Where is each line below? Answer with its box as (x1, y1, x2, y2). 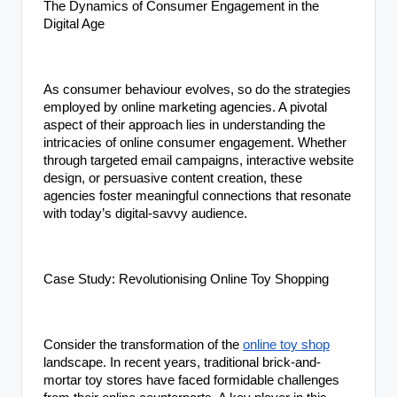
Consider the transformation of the (43, 337, 243, 352)
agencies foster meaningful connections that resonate (43, 188, 351, 203)
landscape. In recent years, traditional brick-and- (43, 354, 321, 370)
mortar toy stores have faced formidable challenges (43, 372, 339, 387)
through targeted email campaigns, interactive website (43, 152, 354, 167)
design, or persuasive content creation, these (43, 170, 302, 185)
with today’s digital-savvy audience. (43, 206, 247, 221)
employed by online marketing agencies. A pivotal (43, 99, 327, 114)
